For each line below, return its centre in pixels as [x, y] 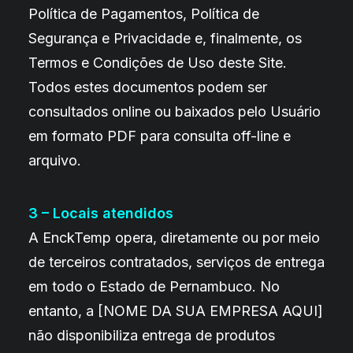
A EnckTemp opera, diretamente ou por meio [174, 238]
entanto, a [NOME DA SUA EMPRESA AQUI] [176, 311]
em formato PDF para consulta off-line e [160, 136]
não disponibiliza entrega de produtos [152, 335]
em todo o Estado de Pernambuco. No [154, 286]
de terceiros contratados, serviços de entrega [176, 262]
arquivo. [55, 160]
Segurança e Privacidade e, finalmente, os [165, 38]
